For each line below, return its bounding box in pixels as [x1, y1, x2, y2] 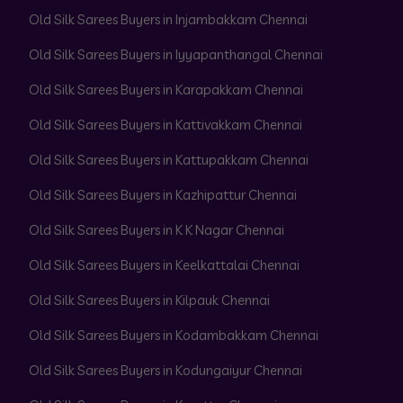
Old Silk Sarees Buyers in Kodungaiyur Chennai [29, 362, 302, 380]
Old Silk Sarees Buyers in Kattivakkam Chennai [29, 116, 302, 134]
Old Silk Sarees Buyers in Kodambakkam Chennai [29, 327, 318, 345]
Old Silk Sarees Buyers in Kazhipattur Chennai [29, 186, 297, 204]
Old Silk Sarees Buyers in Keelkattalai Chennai [29, 256, 300, 274]
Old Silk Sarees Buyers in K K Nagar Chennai [29, 221, 284, 239]
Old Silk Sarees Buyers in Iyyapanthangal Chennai [29, 46, 323, 64]
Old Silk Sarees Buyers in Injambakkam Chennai [29, 11, 308, 29]
